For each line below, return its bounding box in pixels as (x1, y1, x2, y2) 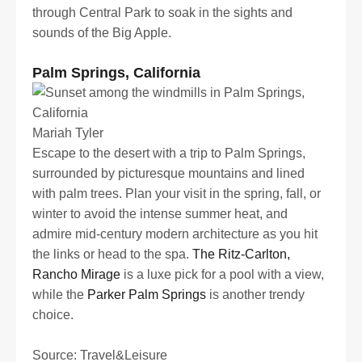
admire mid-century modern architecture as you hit (32, 226, 318, 241)
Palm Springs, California (32, 64, 200, 81)
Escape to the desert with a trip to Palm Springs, (32, 145, 305, 160)
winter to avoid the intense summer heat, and (32, 206, 288, 221)
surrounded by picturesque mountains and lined (32, 166, 305, 180)
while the (32, 287, 87, 301)
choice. (32, 307, 74, 322)
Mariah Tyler (32, 125, 103, 140)
